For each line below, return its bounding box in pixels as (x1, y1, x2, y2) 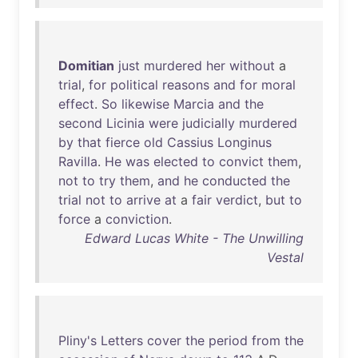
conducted (202, 173, 267, 189)
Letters (101, 332, 143, 348)
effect (58, 96, 94, 112)
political (110, 77, 158, 93)
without (229, 58, 275, 74)
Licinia (106, 115, 145, 131)
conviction (105, 211, 169, 227)
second (58, 115, 102, 131)
